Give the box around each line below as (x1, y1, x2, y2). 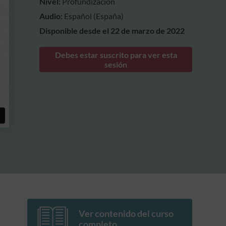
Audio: (39, 11, 65, 21)
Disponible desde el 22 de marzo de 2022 (39, 26, 185, 35)
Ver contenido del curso (78, 208, 174, 219)
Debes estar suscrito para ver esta (54, 50, 177, 60)
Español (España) (64, 11, 124, 21)
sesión (104, 60, 128, 69)
